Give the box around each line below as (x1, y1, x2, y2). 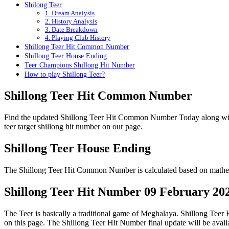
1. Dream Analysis (45, 9, 95, 17)
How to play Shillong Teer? (25, 70, 105, 79)
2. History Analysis (45, 17, 97, 26)
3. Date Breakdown (45, 26, 98, 34)
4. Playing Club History (45, 34, 110, 42)
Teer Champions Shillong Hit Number (25, 61, 135, 70)
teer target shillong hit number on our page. (4, 122, 143, 131)
